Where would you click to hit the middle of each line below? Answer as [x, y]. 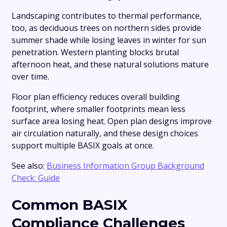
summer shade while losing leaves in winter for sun [109, 40]
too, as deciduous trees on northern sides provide [106, 28]
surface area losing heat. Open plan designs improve [112, 121]
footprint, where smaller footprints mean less [99, 109]
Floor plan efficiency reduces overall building [96, 97]
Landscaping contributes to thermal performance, [107, 16]
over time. [30, 77]
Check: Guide [36, 178]
